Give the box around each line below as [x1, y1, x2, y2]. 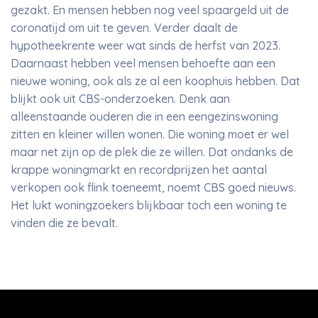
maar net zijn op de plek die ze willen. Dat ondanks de [11, 145, 293, 159]
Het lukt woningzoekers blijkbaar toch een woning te [11, 198, 287, 212]
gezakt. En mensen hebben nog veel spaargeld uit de [11, 3, 289, 17]
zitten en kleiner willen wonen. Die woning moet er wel [11, 127, 289, 141]
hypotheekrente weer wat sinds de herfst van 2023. [11, 38, 280, 53]
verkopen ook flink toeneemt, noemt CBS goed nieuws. [11, 180, 296, 194]
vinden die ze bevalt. [11, 216, 121, 230]
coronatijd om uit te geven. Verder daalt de [11, 21, 238, 35]
